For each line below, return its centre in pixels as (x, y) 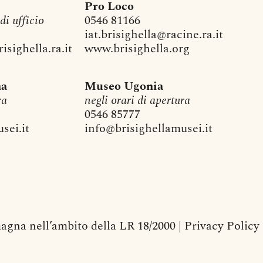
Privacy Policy (222, 226)
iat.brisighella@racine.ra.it (154, 35)
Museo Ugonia (124, 87)
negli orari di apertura (137, 101)
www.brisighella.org (137, 49)
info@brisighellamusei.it (148, 129)
